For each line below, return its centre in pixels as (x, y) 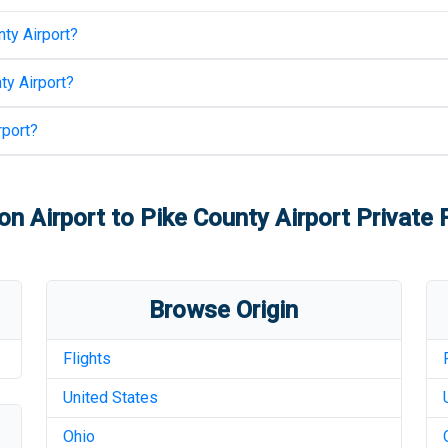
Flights (86, 358)
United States (110, 397)
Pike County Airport (244, 218)
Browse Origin (224, 310)
